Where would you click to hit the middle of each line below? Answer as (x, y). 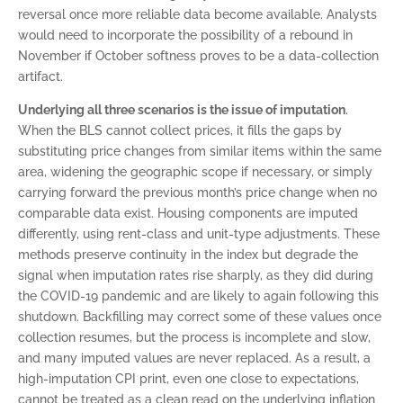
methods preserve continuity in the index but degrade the (188, 255)
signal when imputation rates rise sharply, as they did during (196, 275)
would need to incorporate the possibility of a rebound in (185, 35)
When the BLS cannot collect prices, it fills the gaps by (180, 130)
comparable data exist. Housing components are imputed (188, 213)
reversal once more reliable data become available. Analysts (197, 14)
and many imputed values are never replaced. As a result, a (194, 358)
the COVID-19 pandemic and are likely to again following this (198, 296)
